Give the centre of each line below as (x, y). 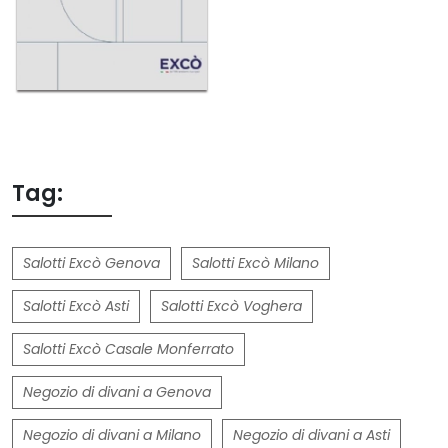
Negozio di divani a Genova (117, 391)
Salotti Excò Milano (255, 262)
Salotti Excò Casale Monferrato (128, 348)
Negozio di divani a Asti (311, 434)
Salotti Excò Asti (76, 305)
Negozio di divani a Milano (112, 434)
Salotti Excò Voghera (231, 305)
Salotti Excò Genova (91, 262)
